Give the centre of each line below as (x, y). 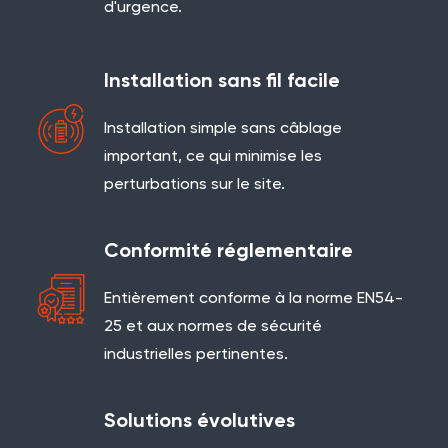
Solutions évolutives (199, 422)
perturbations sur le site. (194, 185)
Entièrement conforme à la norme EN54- (253, 299)
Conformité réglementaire (228, 252)
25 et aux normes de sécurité (213, 327)
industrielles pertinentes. (196, 355)
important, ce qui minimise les (213, 157)
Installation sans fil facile (222, 82)
